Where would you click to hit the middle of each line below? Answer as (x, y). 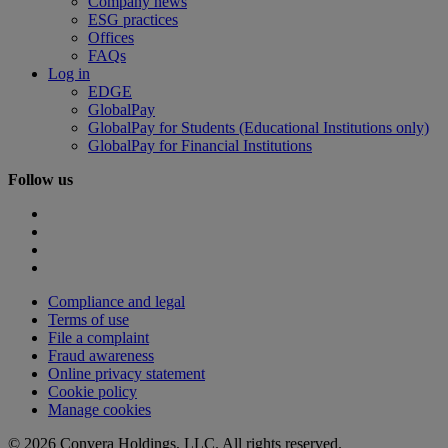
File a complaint (98, 337)
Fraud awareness (101, 355)
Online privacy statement (126, 373)
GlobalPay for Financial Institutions (200, 145)
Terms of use (88, 319)
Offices (111, 37)
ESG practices (133, 19)
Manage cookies (99, 409)
